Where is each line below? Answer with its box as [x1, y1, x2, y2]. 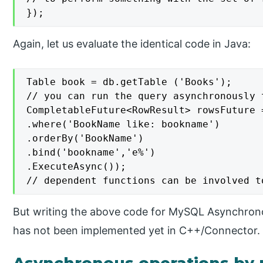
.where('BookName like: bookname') [26, 118, 221, 130]
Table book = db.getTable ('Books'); [26, 76, 232, 87]
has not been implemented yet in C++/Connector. [13, 224, 261, 237]
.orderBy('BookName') [26, 132, 144, 144]
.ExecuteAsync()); [26, 160, 127, 172]
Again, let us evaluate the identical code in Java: [13, 37, 251, 50]
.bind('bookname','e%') [26, 146, 156, 158]
